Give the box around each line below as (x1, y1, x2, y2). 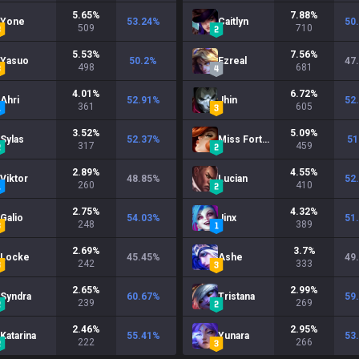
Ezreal (218, 55, 247, 67)
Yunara (218, 330, 249, 341)
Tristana (218, 291, 255, 302)
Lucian (218, 173, 248, 184)
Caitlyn (218, 16, 248, 27)
